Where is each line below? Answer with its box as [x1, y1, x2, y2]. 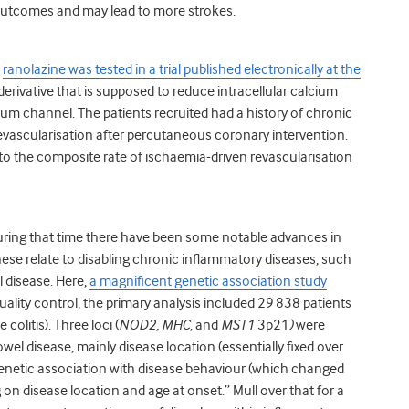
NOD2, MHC [119, 316, 190, 333]
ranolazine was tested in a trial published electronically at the [3, 60, 361, 78]
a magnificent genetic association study [89, 272, 327, 289]
